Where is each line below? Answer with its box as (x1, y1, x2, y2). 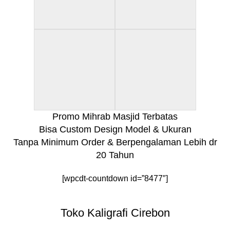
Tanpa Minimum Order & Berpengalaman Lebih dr (13, 137, 217, 147)
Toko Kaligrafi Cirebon (60, 206, 170, 219)
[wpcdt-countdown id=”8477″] (62, 174, 168, 183)
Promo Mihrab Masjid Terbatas (52, 111, 178, 122)
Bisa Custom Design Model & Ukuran (39, 124, 191, 135)
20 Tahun (96, 149, 134, 160)
